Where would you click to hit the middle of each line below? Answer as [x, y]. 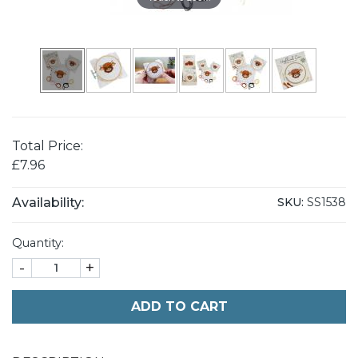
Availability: [48, 202]
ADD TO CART [179, 306]
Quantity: [38, 243]
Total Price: [49, 145]
